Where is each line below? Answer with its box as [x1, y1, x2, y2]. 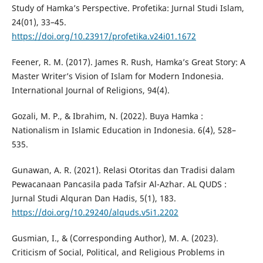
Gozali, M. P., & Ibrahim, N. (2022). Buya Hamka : [11, 110, 203, 122]
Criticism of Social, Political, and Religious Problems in [11, 247, 225, 258]
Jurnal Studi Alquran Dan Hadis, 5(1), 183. [11, 193, 176, 204]
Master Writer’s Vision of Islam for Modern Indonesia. [11, 70, 224, 82]
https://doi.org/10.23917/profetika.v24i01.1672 [11, 31, 196, 42]
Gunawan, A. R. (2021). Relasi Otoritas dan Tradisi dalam [11, 164, 235, 176]
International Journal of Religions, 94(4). [11, 85, 170, 96]
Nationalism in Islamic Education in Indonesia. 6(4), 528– [11, 124, 236, 136]
